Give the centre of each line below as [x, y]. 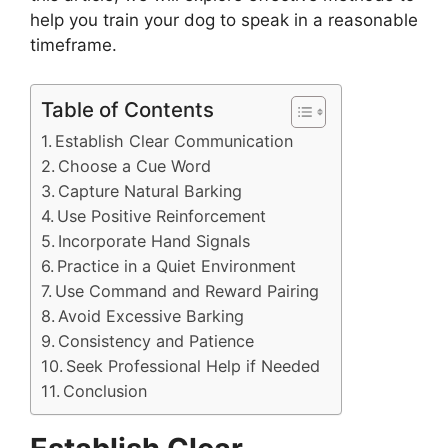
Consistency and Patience [156, 340]
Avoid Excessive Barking [151, 315]
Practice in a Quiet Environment [177, 265]
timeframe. [73, 45]
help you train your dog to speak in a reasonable [224, 20]
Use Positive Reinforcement [162, 215]
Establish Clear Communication [174, 140]
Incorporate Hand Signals [154, 240]
